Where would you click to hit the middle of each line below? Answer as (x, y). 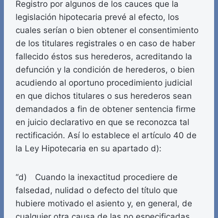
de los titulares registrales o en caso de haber (105, 44)
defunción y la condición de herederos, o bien (105, 70)
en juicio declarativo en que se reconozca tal (102, 122)
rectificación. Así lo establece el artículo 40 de (106, 136)
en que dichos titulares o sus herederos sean (104, 96)
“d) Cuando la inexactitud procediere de (97, 177)
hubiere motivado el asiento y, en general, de (104, 204)
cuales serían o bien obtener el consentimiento (107, 30)
